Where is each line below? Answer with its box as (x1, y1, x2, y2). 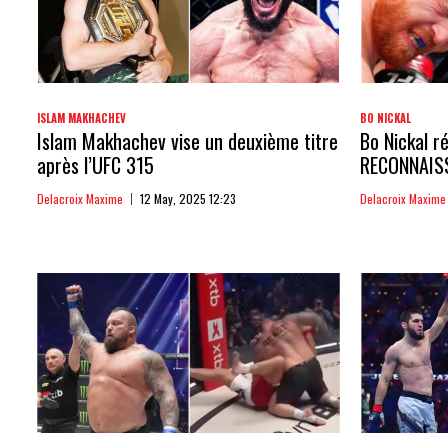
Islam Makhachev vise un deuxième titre (37, 125, 338, 156)
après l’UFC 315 (37, 149, 154, 180)
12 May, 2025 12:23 (140, 189, 236, 207)
